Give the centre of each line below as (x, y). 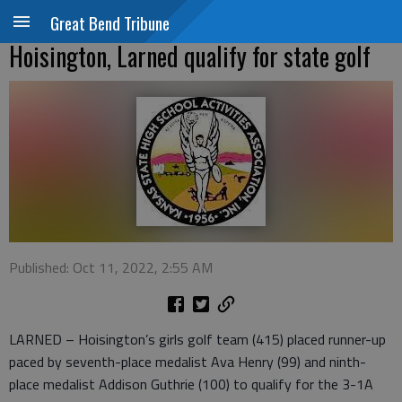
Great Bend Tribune (110, 22)
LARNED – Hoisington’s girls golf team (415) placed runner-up (197, 339)
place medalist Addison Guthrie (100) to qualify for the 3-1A (191, 384)
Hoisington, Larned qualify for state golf (190, 56)
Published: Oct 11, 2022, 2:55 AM (111, 267)
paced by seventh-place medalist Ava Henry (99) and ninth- (188, 362)
